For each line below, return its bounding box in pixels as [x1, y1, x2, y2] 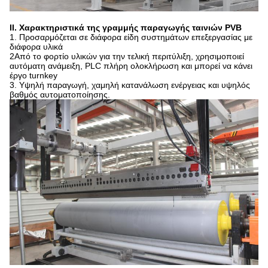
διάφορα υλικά [10, 42, 63, 52]
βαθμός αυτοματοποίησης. [10, 90, 110, 100]
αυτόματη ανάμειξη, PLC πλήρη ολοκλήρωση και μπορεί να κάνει [10, 61, 252, 71]
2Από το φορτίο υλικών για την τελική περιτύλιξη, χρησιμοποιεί [10, 51, 244, 62]
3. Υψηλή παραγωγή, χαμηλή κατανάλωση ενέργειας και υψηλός [10, 80, 250, 90]
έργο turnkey [10, 71, 57, 81]
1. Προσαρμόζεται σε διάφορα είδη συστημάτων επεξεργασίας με [10, 32, 252, 42]
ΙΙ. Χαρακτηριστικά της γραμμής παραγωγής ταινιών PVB [10, 23, 242, 33]
